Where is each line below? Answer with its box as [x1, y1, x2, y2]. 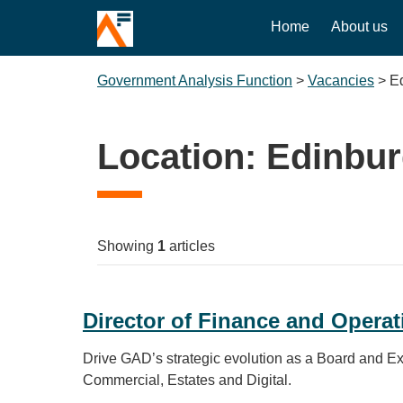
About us [331, 19, 389, 34]
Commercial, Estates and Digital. [83, 372, 291, 388]
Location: [97, 137, 266, 176]
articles [166, 238, 215, 254]
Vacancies [308, 73, 374, 88]
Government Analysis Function [97, 73, 292, 88]
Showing [97, 238, 157, 254]
